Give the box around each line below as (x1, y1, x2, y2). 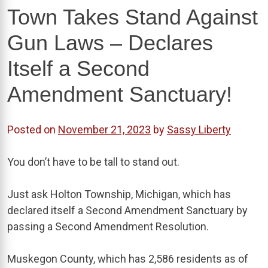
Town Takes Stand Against (7, 4, 258, 29)
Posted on (7, 123, 58, 136)
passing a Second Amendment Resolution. (7, 220, 209, 233)
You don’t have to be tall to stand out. (7, 155, 179, 168)
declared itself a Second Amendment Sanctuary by (7, 203, 248, 217)
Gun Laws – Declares (7, 30, 213, 55)
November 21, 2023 (58, 123, 151, 136)
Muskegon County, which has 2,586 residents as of (7, 252, 248, 265)
